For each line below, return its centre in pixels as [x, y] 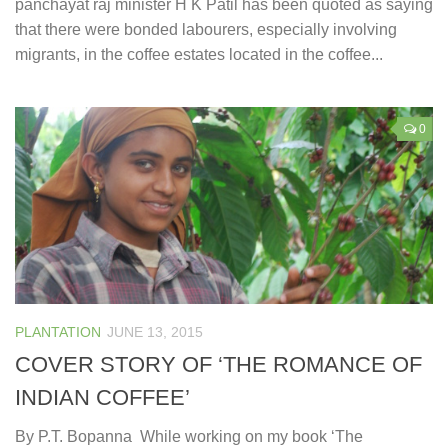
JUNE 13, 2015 [155, 331]
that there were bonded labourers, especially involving [206, 29]
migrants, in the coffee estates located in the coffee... [199, 54]
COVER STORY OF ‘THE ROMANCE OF [218, 364]
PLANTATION [58, 331]
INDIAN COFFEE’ [102, 397]
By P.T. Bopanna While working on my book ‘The [189, 436]
